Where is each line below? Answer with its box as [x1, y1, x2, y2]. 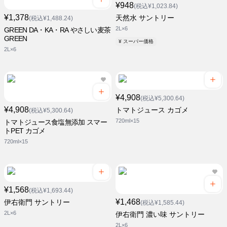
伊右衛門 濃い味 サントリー [116, 210, 205, 219]
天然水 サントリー [116, 14, 174, 22]
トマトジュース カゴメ [116, 106, 188, 115]
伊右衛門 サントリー [4, 198, 70, 207]
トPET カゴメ [4, 127, 46, 135]
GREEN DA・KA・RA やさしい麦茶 [4, 26, 111, 34]
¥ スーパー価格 [122, 39, 154, 45]
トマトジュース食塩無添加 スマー [4, 118, 107, 127]
